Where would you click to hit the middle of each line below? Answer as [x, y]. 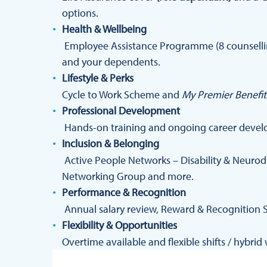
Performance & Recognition [124, 192]
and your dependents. [111, 62]
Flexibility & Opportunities [119, 225]
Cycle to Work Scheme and [122, 94]
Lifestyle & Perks [98, 78]
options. [80, 13]
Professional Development [121, 111]
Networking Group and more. [128, 176]
